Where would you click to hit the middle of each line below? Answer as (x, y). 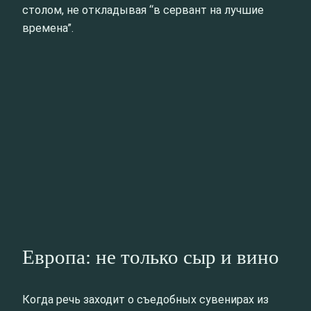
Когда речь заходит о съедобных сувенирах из (145, 299)
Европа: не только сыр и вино (151, 257)
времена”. (48, 28)
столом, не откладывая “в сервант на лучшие (143, 10)
